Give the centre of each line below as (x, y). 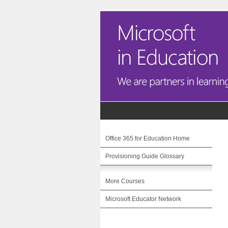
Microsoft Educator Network (143, 199)
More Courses (125, 181)
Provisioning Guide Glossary (145, 156)
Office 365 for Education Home (148, 138)
